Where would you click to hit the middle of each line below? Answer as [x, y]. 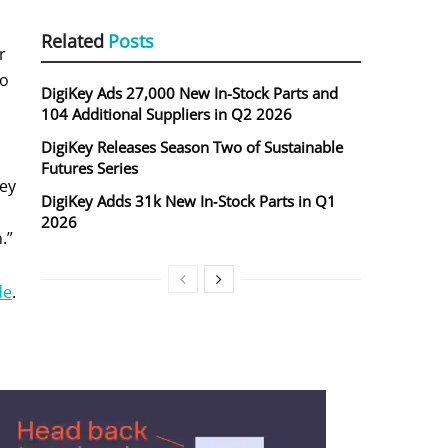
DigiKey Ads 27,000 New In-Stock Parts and [189, 93]
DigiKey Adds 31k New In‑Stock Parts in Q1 [188, 201]
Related [72, 41]
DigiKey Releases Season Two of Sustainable [192, 147]
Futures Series [89, 168]
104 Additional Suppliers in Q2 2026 [166, 114]
